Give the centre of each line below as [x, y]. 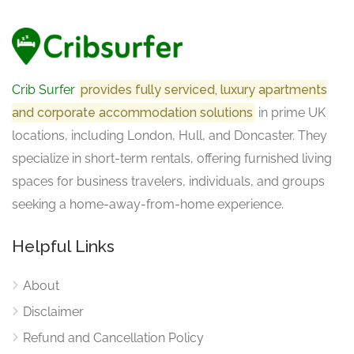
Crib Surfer [43, 89]
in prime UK [291, 112]
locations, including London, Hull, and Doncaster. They [169, 135]
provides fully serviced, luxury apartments [204, 89]
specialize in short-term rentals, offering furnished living [172, 158]
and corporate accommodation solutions [132, 112]
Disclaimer [53, 311]
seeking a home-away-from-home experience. [148, 204]
